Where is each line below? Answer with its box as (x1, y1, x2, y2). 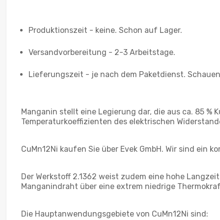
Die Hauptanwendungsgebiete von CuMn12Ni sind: (21, 209, 208, 219)
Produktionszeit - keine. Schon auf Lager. (28, 25, 182, 35)
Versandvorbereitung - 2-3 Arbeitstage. (28, 47, 175, 57)
